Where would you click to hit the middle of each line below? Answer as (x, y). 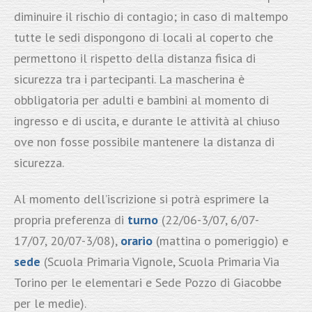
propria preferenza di (70, 220)
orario (136, 241)
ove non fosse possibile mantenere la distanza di (144, 142)
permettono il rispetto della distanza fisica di (134, 58)
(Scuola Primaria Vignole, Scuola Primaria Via (161, 262)
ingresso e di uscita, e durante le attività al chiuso (147, 121)
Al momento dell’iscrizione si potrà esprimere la (141, 199)
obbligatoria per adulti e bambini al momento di (141, 100)
